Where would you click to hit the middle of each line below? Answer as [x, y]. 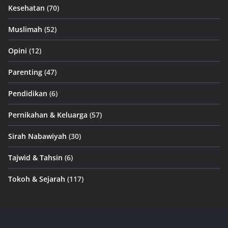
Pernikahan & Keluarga [48, 115]
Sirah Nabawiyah [37, 136]
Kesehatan [26, 8]
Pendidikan [28, 94]
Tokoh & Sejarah [37, 179]
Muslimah [25, 30]
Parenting [25, 72]
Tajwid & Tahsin [35, 158]
